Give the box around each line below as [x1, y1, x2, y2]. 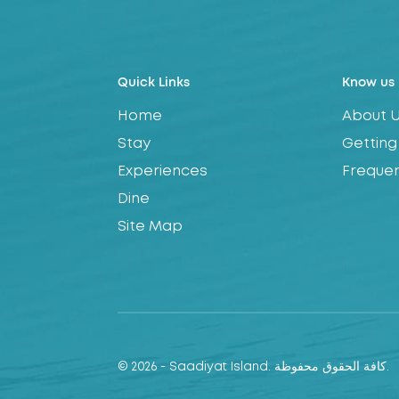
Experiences [118, 165, 208, 179]
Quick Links [118, 77, 190, 90]
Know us [341, 77, 395, 90]
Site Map [118, 220, 183, 234]
